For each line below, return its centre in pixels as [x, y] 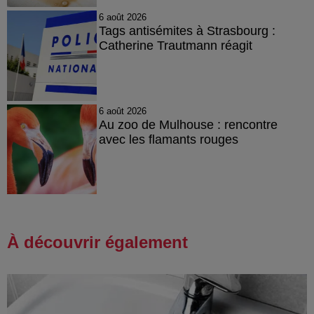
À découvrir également [97, 242]
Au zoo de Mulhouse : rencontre [188, 124]
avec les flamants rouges [168, 139]
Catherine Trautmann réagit [175, 46]
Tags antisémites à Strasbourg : [187, 31]
